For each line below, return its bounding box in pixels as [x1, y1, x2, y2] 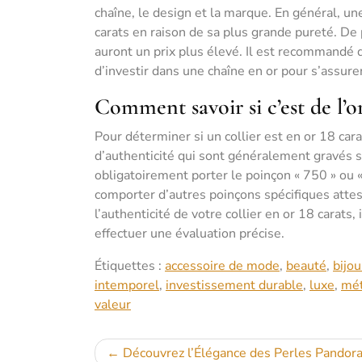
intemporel [95, 276, 159, 294]
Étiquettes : [95, 257, 165, 275]
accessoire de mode [165, 257, 280, 275]
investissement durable [166, 276, 303, 294]
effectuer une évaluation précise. [95, 225, 284, 242]
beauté [286, 257, 326, 275]
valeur [95, 296, 131, 314]
